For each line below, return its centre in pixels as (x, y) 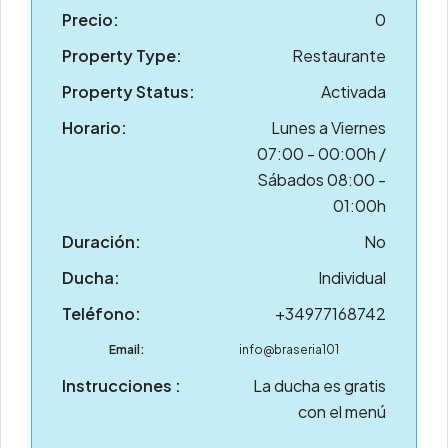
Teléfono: (101, 314)
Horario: (94, 128)
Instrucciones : (121, 386)
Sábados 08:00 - (321, 180)
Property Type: (122, 56)
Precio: (90, 20)
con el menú (342, 412)
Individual (352, 278)
